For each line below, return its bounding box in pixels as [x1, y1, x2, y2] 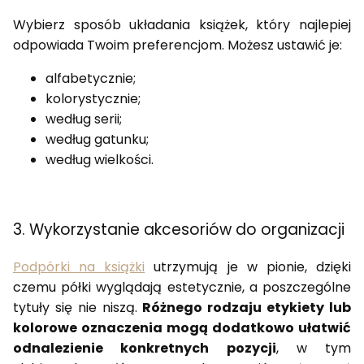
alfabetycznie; [45, 68, 136, 88]
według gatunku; [45, 129, 149, 149]
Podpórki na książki [13, 258, 145, 277]
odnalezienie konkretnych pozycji [13, 339, 276, 358]
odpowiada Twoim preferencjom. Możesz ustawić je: [13, 35, 342, 54]
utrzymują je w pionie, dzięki [145, 258, 352, 277]
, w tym [275, 339, 351, 358]
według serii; [45, 109, 122, 128]
